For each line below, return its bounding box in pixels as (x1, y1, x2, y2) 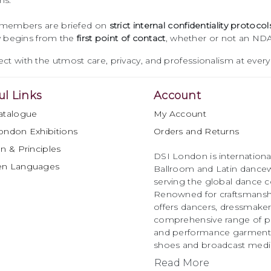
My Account (153, 108, 206, 119)
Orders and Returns (153, 126, 240, 137)
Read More (154, 257, 209, 269)
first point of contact (77, 33, 166, 44)
